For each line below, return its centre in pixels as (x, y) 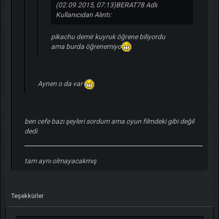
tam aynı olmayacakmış (60, 161)
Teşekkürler (27, 196)
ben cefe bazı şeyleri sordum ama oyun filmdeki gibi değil (109, 121)
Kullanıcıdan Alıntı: (83, 14)
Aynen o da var (61, 84)
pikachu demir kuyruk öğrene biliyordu (108, 36)
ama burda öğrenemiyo (86, 46)
